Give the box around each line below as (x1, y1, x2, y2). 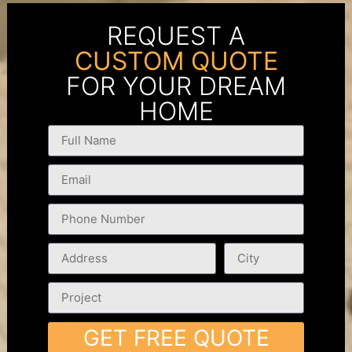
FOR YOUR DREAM (66, 70, 286, 101)
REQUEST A (107, 20, 245, 51)
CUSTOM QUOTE (74, 45, 278, 76)
